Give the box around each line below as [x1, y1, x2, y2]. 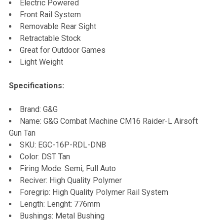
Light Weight [20, 57, 63, 67]
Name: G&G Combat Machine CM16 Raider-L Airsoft [20, 116, 198, 126]
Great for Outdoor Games [20, 45, 106, 55]
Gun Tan [9, 128, 36, 138]
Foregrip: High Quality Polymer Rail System [20, 187, 168, 197]
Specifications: [9, 80, 64, 90]
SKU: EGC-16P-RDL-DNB [20, 140, 106, 149]
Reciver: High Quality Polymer [20, 175, 124, 185]
